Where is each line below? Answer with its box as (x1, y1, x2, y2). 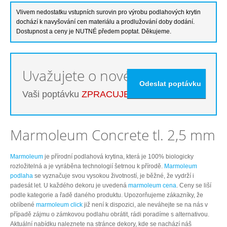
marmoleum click (36, 201, 83, 208)
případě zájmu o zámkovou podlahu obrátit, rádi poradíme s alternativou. (10, 210, 209, 218)
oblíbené (10, 201, 36, 208)
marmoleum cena (128, 181, 176, 189)
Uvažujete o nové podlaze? (22, 65, 191, 85)
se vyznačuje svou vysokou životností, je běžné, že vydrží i (33, 172, 194, 179)
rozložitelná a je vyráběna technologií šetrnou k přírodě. (10, 162, 164, 170)
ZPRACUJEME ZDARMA (82, 89, 184, 99)
